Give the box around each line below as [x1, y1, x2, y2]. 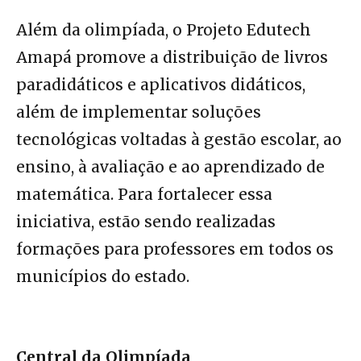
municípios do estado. [16, 267, 189, 287]
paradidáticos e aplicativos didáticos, [16, 75, 305, 95]
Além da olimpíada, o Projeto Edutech [16, 20, 311, 40]
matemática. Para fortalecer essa [16, 185, 272, 205]
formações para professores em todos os [16, 239, 334, 259]
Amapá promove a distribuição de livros [16, 48, 328, 68]
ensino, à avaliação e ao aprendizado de [16, 157, 325, 177]
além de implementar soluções [16, 102, 261, 122]
